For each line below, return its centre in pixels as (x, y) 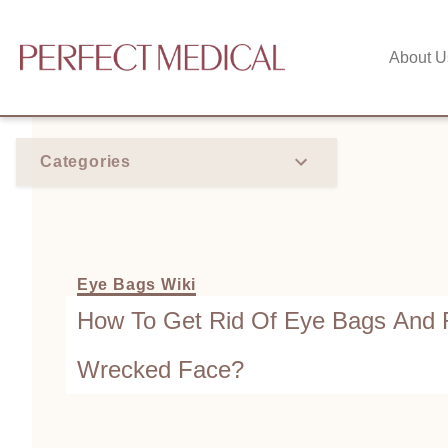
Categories (85, 161)
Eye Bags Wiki (136, 285)
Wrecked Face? (160, 370)
